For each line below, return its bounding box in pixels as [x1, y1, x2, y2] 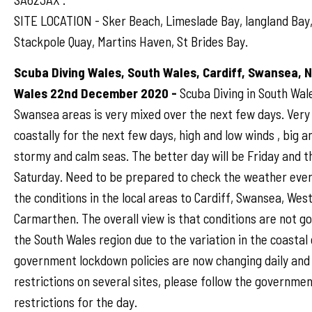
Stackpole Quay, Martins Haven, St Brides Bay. [14, 33, 248, 50]
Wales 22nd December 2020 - [14, 84, 177, 101]
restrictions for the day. [14, 293, 137, 310]
